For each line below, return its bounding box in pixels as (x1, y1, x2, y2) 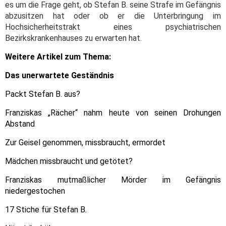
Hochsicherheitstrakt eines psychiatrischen (5, 22, 221, 32)
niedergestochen (5, 186, 65, 196)
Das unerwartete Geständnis (5, 71, 114, 81)
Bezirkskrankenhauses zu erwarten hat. (5, 33, 142, 43)
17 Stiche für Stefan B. (5, 205, 87, 215)
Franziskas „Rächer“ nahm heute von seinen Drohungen (5, 108, 221, 118)
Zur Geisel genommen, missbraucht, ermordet (5, 138, 167, 148)
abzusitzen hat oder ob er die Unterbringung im (5, 11, 221, 21)
